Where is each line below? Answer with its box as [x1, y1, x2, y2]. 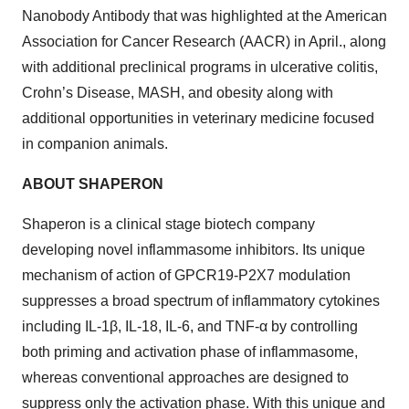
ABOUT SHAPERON [22, 176, 163, 192]
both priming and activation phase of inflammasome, [22, 344, 358, 360]
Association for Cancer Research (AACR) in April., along [22, 34, 386, 49]
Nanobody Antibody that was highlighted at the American [22, 8, 387, 24]
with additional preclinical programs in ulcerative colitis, [22, 59, 378, 75]
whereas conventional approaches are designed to [22, 370, 349, 385]
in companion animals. [22, 136, 168, 152]
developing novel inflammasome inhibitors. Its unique [22, 242, 365, 257]
